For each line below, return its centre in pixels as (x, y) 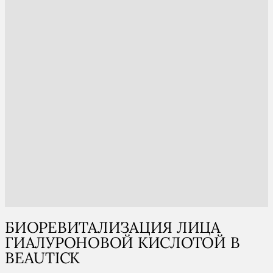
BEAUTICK (42, 257)
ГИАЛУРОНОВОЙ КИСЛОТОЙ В (122, 242)
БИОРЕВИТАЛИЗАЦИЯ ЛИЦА (113, 227)
